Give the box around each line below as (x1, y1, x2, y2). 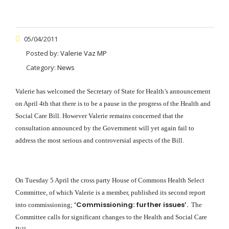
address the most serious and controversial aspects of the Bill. (15, 136, 184, 145)
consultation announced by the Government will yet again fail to (15, 124, 194, 132)
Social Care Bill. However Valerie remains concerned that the (15, 112, 184, 120)
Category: (26, 63, 57, 73)
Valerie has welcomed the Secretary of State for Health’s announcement (15, 87, 211, 96)
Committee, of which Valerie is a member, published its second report (15, 189, 205, 197)
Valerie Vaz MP (60, 49, 107, 58)
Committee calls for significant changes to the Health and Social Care (15, 213, 207, 221)
